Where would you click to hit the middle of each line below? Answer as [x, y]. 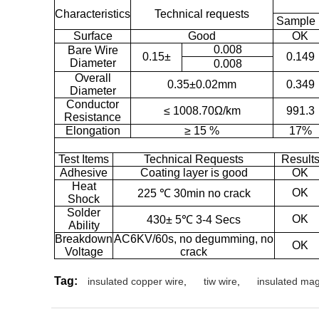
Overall [93, 78]
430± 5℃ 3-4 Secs [194, 219]
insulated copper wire [136, 281]
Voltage [84, 251]
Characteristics [93, 14]
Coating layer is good [194, 172]
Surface [93, 36]
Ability [84, 225]
